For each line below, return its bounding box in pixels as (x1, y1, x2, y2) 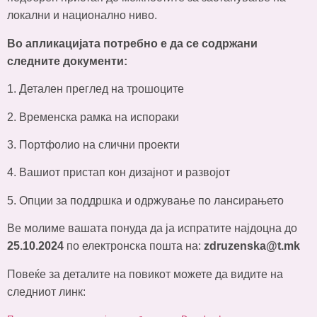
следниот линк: (7, 285, 86, 298)
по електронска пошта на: (67, 240, 201, 253)
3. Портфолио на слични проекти (7, 138, 180, 151)
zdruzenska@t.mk (204, 240, 300, 253)
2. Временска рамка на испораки (7, 110, 179, 123)
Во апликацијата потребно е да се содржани (7, 37, 258, 50)
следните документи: (7, 54, 127, 67)
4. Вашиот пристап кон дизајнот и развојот (7, 166, 230, 179)
